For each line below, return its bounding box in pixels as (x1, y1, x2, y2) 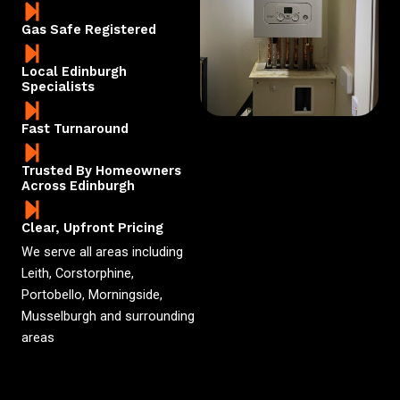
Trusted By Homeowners (21, 162, 181, 179)
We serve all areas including (21, 244, 183, 261)
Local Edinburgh (21, 63, 127, 80)
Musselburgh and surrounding (21, 308, 195, 325)
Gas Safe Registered (21, 21, 156, 38)
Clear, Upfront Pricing (21, 220, 163, 237)
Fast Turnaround (21, 121, 129, 137)
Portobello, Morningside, (21, 287, 162, 304)
